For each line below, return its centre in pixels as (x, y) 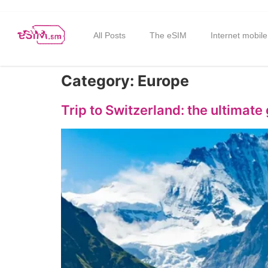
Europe (163, 81)
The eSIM (168, 35)
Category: (99, 81)
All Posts (109, 35)
